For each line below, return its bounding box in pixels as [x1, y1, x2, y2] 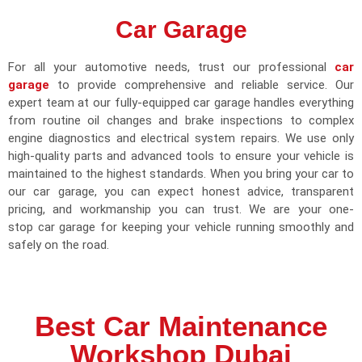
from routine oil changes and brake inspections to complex [8, 113, 354, 128]
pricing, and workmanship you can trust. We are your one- [8, 202, 354, 217]
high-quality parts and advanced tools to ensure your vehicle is [8, 149, 354, 164]
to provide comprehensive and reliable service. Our [49, 78, 354, 93]
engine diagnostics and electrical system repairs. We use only [8, 131, 354, 146]
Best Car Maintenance [35, 309, 327, 342]
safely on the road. [8, 238, 109, 253]
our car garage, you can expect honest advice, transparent [8, 184, 354, 200]
